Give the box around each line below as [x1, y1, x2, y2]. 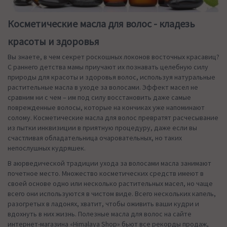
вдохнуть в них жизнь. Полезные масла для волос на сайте [8, 209, 192, 218]
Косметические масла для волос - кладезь [8, 17, 195, 30]
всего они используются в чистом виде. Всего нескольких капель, [8, 188, 216, 198]
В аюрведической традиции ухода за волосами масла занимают [8, 158, 211, 168]
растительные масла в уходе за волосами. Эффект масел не [8, 82, 198, 92]
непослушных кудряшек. [8, 143, 86, 153]
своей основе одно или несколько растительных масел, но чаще [8, 178, 213, 188]
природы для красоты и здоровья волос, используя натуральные [8, 72, 215, 82]
